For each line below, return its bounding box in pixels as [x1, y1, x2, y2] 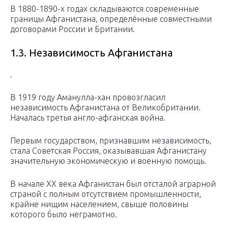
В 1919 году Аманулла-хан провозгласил [10, 93, 165, 102]
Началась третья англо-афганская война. [10, 113, 165, 123]
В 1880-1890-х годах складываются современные [10, 4, 199, 14]
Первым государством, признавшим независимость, [10, 136, 211, 146]
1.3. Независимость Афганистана [10, 47, 173, 59]
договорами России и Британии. [10, 24, 135, 34]
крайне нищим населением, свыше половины [10, 199, 188, 209]
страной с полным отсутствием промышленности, [10, 189, 201, 199]
